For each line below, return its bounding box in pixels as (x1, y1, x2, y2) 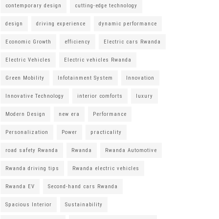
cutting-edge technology (75, 2, 137, 9)
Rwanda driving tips (5, 165, 59, 172)
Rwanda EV (5, 183, 35, 190)
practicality (90, 129, 122, 135)
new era (59, 110, 80, 117)
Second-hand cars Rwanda (48, 183, 118, 190)
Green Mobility (5, 74, 44, 81)
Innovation (126, 74, 154, 81)
